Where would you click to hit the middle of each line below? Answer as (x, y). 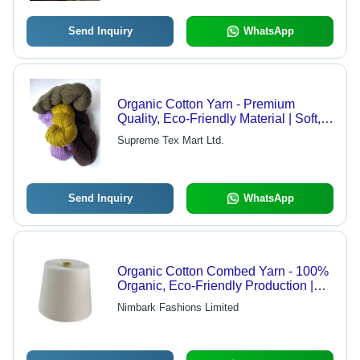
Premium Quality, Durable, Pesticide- (222, 301)
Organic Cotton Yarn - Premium (206, 104)
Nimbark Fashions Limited (178, 308)
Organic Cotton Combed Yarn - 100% (223, 272)
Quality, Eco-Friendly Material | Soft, (219, 119)
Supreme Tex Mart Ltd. (170, 141)
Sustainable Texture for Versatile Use (222, 133)
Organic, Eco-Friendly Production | (215, 286)
